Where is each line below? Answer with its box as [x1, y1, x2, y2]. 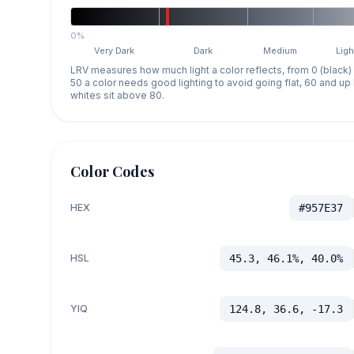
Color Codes [70, 161, 154, 181]
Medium [263, 44, 298, 56]
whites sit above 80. [70, 88, 164, 101]
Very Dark [94, 44, 135, 56]
